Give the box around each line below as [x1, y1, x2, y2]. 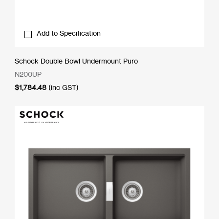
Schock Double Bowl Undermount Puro [15, 57, 138, 66]
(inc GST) [48, 83, 79, 92]
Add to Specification [37, 29, 101, 38]
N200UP [15, 70, 42, 79]
